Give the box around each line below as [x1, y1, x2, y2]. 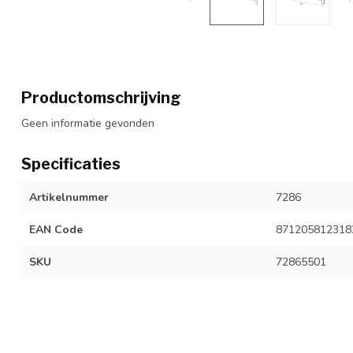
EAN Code [29, 222, 83, 237]
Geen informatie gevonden [21, 116, 154, 131]
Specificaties [21, 154, 121, 173]
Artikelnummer [29, 190, 109, 205]
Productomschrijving [21, 88, 181, 107]
